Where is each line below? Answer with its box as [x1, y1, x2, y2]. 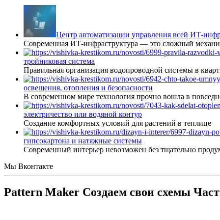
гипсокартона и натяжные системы [24, 137, 142, 145]
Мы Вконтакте [4, 162, 53, 170]
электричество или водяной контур [24, 110, 142, 118]
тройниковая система [24, 57, 95, 65]
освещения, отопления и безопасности [24, 83, 153, 92]
